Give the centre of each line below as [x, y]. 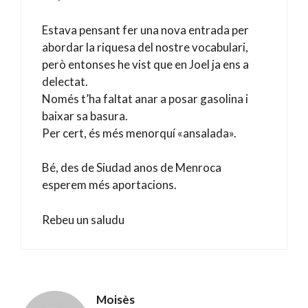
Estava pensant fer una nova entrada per [145, 30]
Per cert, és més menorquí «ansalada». [139, 133]
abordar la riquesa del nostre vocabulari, [145, 47]
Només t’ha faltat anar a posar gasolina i [145, 98]
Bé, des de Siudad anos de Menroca [132, 167]
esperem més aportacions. [109, 185]
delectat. [65, 81]
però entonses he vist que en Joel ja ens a [145, 64]
